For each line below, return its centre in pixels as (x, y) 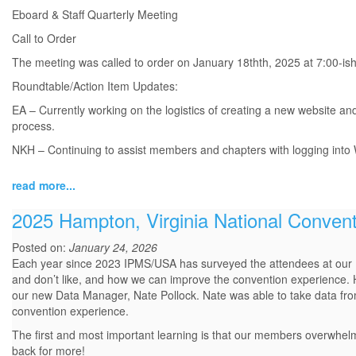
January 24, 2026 (113, 248)
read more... (44, 186)
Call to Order (44, 39)
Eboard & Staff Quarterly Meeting (95, 15)
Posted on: (41, 248)
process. (33, 126)
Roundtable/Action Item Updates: (95, 86)
